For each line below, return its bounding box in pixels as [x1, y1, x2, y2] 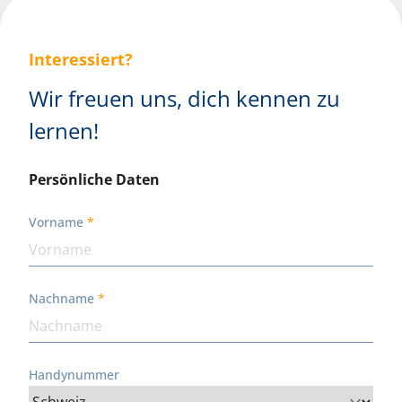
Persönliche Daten [29, 170, 160, 189]
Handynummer [29, 366, 119, 383]
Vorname [29, 214, 83, 231]
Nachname [29, 290, 94, 307]
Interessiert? [29, 48, 133, 70]
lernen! [29, 116, 99, 145]
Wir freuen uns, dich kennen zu [29, 83, 340, 113]
